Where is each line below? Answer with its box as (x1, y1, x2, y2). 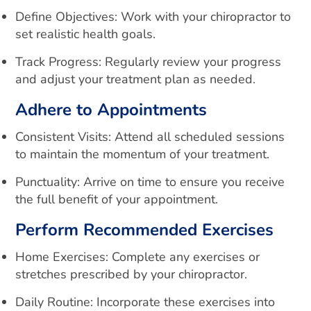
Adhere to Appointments (15, 99, 208, 121)
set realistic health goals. (15, 26, 156, 42)
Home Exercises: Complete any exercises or (15, 249, 260, 265)
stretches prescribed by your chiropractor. (15, 266, 248, 283)
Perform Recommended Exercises (15, 219, 274, 241)
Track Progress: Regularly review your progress (15, 53, 282, 70)
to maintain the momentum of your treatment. (15, 146, 270, 162)
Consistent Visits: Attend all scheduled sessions (15, 128, 285, 145)
